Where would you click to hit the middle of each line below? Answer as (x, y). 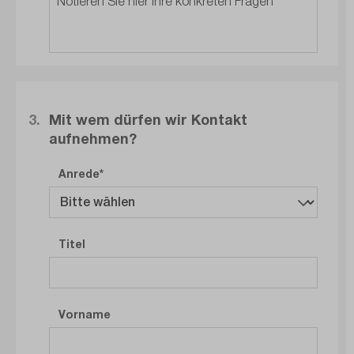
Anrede (79, 174)
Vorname (85, 314)
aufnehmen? (93, 139)
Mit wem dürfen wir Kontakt (148, 120)
